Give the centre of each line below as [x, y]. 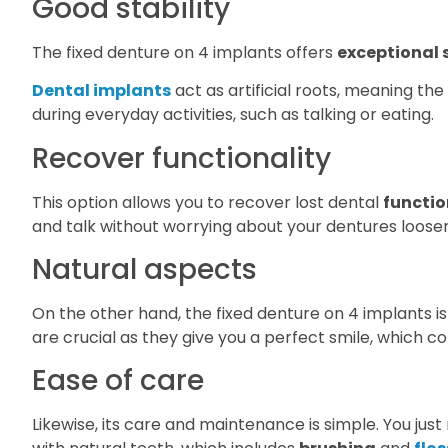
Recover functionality [181, 158]
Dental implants [101, 91]
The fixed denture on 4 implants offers [184, 52]
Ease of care [118, 381]
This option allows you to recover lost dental [207, 202]
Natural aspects [144, 270]
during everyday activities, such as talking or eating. [233, 115]
